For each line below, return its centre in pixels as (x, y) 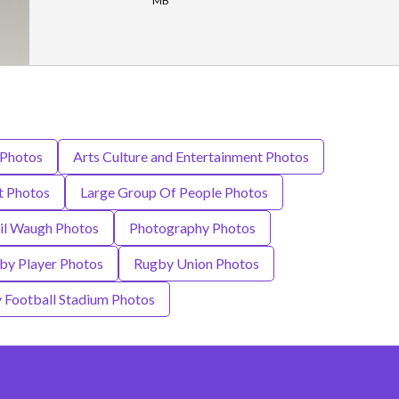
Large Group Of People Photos (174, 192)
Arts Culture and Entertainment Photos (191, 157)
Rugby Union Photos (196, 264)
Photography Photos (192, 228)
